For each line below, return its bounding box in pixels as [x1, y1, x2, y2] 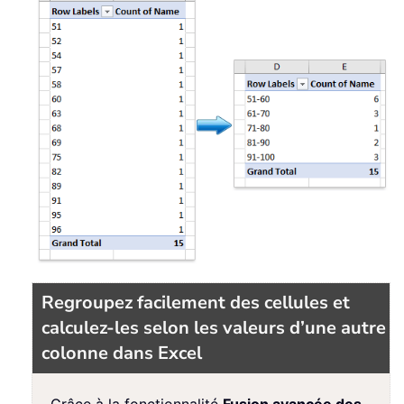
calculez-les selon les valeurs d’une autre [41, 316, 386, 341]
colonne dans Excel [41, 341, 202, 366]
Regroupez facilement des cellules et [41, 290, 350, 316]
